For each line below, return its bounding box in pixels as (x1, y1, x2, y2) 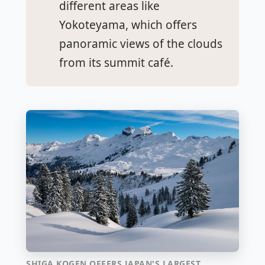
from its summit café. (59, 55, 173, 71)
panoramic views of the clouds (59, 36, 222, 52)
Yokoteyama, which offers (59, 17, 197, 33)
